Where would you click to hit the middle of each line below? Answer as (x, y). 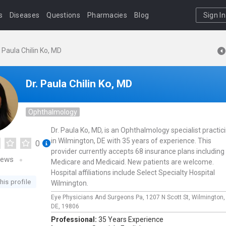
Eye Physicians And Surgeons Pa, (98, 197)
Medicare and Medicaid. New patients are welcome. (132, 162)
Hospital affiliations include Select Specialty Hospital (133, 173)
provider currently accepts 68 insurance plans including (138, 151)
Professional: (75, 219)
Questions (63, 15)
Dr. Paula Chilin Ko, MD (79, 84)
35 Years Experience (131, 219)
